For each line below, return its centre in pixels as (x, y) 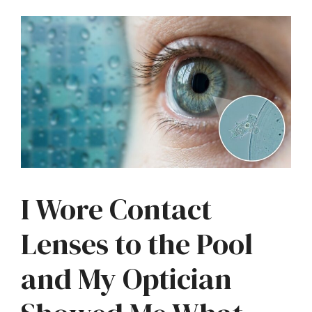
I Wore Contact (116, 209)
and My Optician (126, 278)
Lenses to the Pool (137, 243)
